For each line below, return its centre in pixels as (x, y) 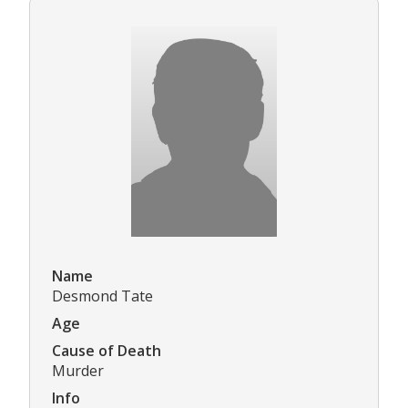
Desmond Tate (102, 296)
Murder (78, 371)
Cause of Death (107, 351)
